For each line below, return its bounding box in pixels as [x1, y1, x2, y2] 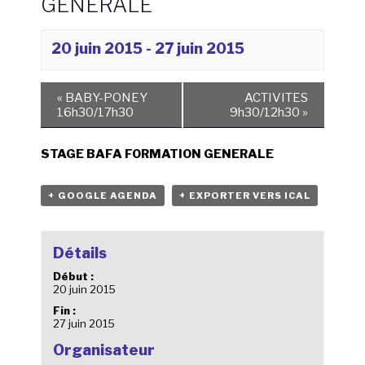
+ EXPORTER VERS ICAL [179, 190, 310, 201]
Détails [52, 243, 107, 262]
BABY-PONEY [63, 90, 147, 105]
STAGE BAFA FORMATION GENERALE [41, 147, 274, 161]
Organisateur [52, 340, 155, 358]
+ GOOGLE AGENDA [48, 190, 157, 201]
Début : [52, 269, 94, 283]
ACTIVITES [244, 90, 308, 105]
